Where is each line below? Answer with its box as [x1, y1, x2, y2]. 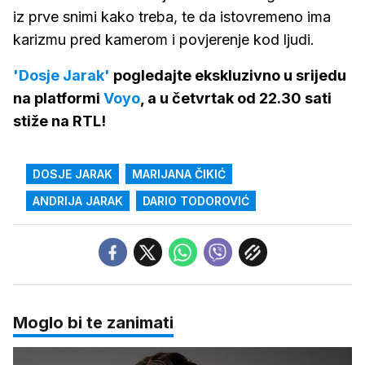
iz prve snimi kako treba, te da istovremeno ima [13, 8, 331, 26]
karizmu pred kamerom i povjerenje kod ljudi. [13, 31, 314, 49]
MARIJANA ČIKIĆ [132, 167, 226, 182]
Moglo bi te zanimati [13, 313, 174, 333]
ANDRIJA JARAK [33, 194, 123, 209]
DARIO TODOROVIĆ [143, 194, 249, 209]
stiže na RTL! [13, 112, 106, 130]
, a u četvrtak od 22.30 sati [140, 90, 332, 108]
